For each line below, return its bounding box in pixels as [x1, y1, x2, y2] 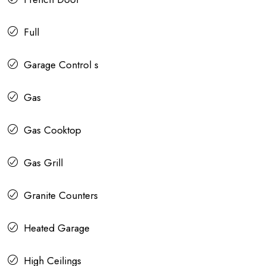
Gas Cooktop [24, 123, 81, 138]
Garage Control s [24, 58, 99, 72]
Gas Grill [24, 156, 63, 170]
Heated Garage [24, 221, 90, 236]
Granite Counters [24, 188, 98, 203]
